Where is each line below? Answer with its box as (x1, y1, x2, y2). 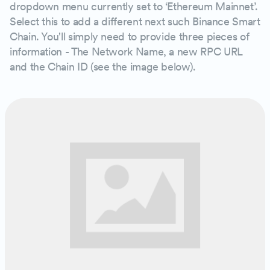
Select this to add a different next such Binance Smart (10, 14, 260, 28)
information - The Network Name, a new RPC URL (10, 45, 243, 58)
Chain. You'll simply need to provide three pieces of (10, 30, 250, 43)
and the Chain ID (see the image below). (10, 60, 196, 73)
